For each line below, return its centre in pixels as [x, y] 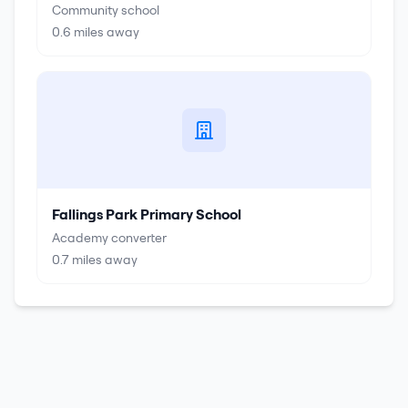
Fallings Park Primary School [147, 214]
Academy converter [109, 238]
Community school [106, 10]
